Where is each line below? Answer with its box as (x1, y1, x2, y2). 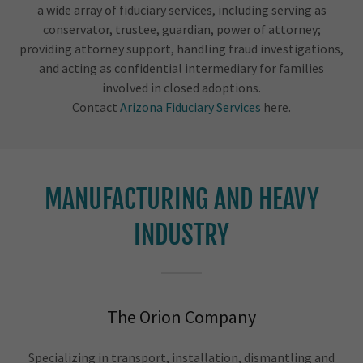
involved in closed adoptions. (102, 79, 261, 96)
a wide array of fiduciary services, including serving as (36, 2, 327, 18)
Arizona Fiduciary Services (117, 99, 263, 115)
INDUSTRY (134, 219, 229, 251)
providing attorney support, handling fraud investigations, (19, 41, 344, 57)
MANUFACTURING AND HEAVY (44, 183, 319, 216)
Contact (72, 99, 117, 115)
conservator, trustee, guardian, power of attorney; (42, 21, 321, 37)
